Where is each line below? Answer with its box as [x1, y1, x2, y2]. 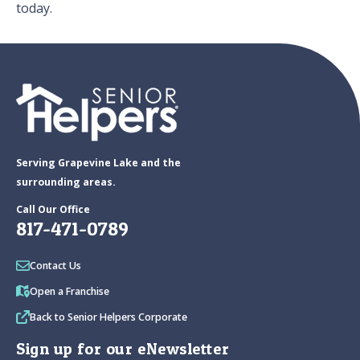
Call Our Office [16, 202, 90, 217]
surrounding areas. [16, 175, 116, 190]
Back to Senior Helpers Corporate [30, 310, 187, 325]
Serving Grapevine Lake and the [16, 156, 181, 170]
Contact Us [30, 259, 81, 273]
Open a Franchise [30, 284, 109, 299]
